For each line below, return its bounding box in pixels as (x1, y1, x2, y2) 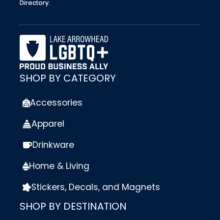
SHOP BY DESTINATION (20, 199, 127, 214)
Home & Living (29, 160, 89, 172)
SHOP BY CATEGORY (20, 71, 116, 85)
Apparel (31, 118, 64, 130)
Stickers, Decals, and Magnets (31, 181, 160, 193)
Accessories (30, 97, 82, 109)
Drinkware (32, 139, 74, 151)
